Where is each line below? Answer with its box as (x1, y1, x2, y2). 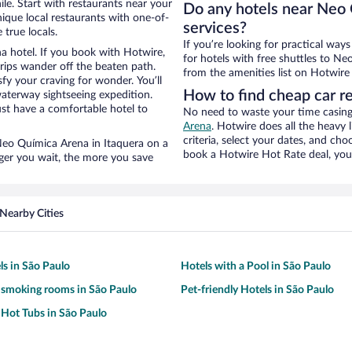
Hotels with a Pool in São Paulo (181, 261, 331, 273)
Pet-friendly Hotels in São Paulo (181, 284, 334, 296)
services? (183, 20, 247, 37)
